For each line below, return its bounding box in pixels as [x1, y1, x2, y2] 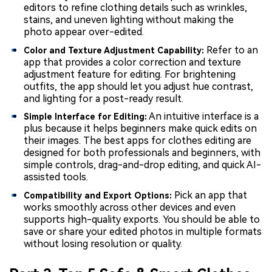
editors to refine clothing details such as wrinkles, [24, 2, 247, 14]
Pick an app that [174, 189, 247, 201]
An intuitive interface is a [147, 110, 259, 123]
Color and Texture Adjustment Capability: [24, 45, 204, 55]
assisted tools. [24, 171, 88, 183]
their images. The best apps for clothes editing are [24, 135, 251, 147]
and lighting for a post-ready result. [24, 92, 183, 104]
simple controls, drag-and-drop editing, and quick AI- [24, 159, 261, 171]
